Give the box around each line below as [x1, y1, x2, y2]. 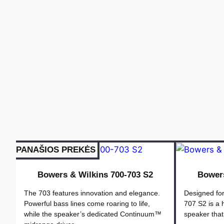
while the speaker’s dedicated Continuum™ [24, 210, 161, 218]
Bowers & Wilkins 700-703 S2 [37, 170, 153, 180]
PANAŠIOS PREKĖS [16, 144, 95, 154]
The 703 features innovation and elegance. [24, 189, 160, 197]
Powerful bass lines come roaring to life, [24, 199, 150, 208]
